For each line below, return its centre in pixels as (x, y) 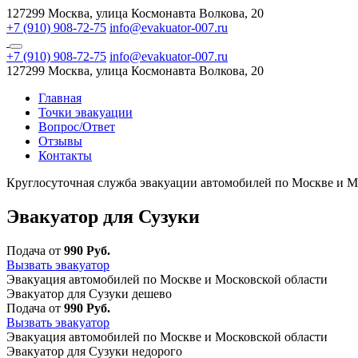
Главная (60, 98)
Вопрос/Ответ (77, 127)
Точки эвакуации (86, 112)
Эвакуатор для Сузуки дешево (89, 293)
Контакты (65, 155)
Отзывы (60, 141)
